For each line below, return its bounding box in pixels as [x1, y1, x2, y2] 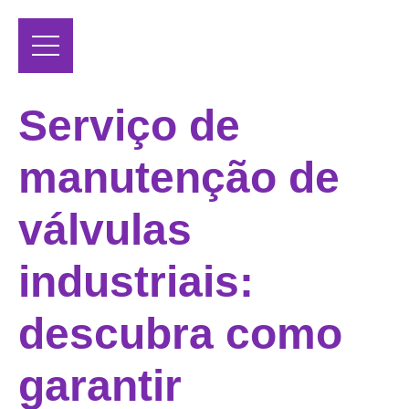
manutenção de [18, 153, 340, 203]
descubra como [18, 309, 342, 359]
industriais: [18, 257, 254, 307]
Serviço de [18, 101, 240, 151]
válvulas [18, 205, 192, 255]
